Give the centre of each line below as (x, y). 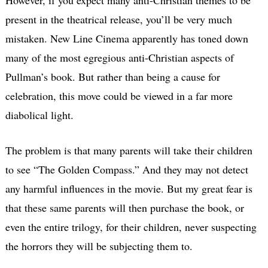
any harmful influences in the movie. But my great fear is (129, 188)
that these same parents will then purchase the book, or (124, 207)
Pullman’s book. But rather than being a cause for (112, 76)
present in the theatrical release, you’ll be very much (118, 19)
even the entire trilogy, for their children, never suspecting (131, 226)
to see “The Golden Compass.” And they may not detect (127, 169)
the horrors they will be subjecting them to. (99, 246)
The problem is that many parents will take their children (129, 150)
